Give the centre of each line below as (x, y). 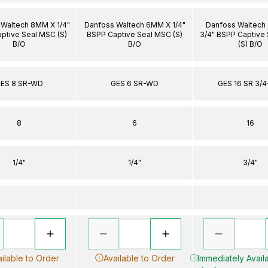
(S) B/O (250, 44)
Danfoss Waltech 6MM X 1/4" (135, 25)
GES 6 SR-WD (135, 83)
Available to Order (139, 258)
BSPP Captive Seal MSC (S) (135, 34)
